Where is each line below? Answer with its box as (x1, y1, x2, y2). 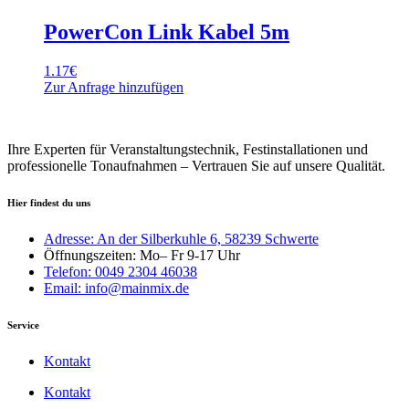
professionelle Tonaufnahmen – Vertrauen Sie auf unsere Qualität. (7, 158, 385, 174)
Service (7, 319, 39, 330)
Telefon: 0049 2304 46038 (44, 263, 197, 279)
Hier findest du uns (7, 197, 90, 208)
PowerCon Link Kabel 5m (44, 20, 289, 45)
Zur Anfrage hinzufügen (44, 79, 184, 96)
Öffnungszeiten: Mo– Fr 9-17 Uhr (44, 246, 240, 263)
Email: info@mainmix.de (44, 279, 189, 296)
